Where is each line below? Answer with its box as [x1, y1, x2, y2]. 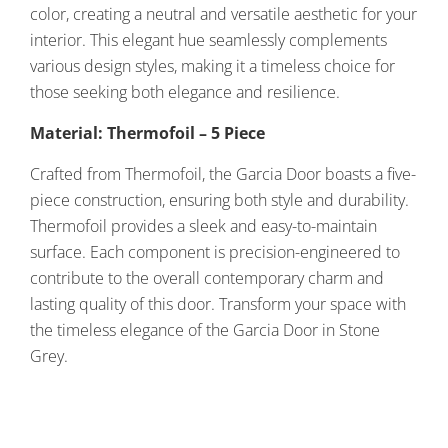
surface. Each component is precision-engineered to [30, 240, 400, 263]
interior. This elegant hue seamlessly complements [30, 28, 387, 51]
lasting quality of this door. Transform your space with [30, 292, 406, 315]
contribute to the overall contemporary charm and [30, 266, 384, 289]
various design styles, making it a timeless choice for [30, 54, 395, 77]
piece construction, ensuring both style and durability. [30, 188, 409, 211]
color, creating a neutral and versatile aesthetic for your [30, 2, 417, 25]
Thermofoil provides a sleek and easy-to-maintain [30, 214, 377, 237]
